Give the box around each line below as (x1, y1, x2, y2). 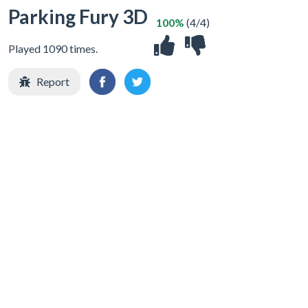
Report (36, 75, 69, 88)
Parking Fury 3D (8, 5, 148, 28)
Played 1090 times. (8, 42, 98, 55)
